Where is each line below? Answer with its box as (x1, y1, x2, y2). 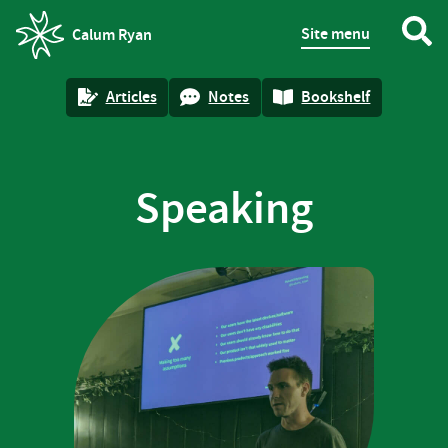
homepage (16, 36, 88, 58)
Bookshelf (301, 86, 371, 108)
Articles (105, 86, 157, 108)
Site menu (300, 23, 370, 44)
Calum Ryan (72, 24, 152, 45)
